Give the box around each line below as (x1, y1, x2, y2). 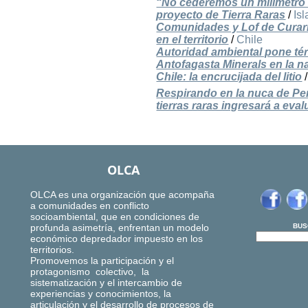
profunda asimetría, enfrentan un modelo (30, 222, 209, 234)
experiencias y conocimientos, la (30, 288, 171, 300)
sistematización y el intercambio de (30, 277, 182, 289)
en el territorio (156, 34, 229, 46)
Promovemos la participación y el (30, 255, 174, 267)
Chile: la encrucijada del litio (156, 71, 302, 83)
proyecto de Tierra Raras (156, 9, 286, 21)
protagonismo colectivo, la (30, 266, 149, 278)
